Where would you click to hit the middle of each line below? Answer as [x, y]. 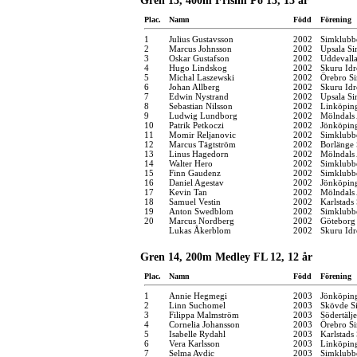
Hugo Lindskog [198, 67]
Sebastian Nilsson [201, 106]
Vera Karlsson [194, 343]
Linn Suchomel [197, 305]
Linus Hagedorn [199, 153]
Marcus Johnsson [200, 48]
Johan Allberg [194, 86]
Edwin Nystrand [199, 96]
